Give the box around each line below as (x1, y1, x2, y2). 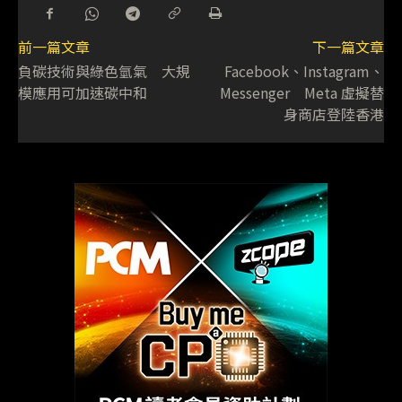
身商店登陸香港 (283, 102, 384, 125)
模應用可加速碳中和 (18, 81, 147, 103)
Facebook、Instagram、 (223, 59, 384, 82)
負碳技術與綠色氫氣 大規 (18, 59, 190, 82)
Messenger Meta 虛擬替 (219, 81, 384, 103)
